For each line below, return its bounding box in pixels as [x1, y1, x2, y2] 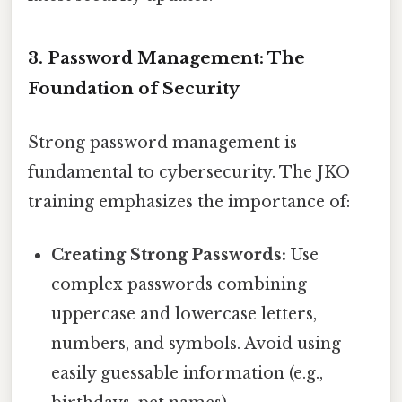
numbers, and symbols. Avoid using [51, 333, 342, 354]
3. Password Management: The [28, 48, 305, 69]
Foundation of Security [28, 78, 240, 100]
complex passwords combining [51, 274, 308, 294]
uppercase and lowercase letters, [51, 303, 318, 324]
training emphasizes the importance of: [28, 191, 350, 212]
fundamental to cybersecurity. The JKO [28, 162, 350, 182]
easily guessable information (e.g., [51, 363, 324, 383]
